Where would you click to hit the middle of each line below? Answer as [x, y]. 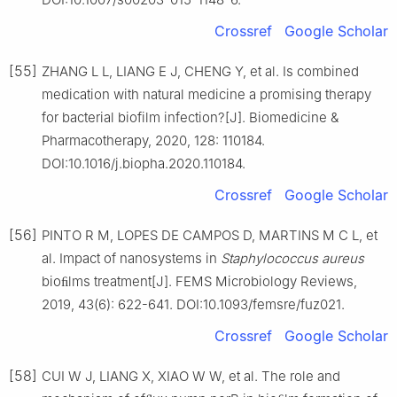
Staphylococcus [269, 258]
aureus [343, 258]
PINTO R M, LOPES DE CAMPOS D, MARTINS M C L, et [210, 235]
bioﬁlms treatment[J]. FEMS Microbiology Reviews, [199, 281]
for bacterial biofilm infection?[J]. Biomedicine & [190, 117]
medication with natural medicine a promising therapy [206, 94]
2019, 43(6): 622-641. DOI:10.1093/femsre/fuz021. [193, 304]
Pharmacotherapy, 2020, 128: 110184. [153, 140]
